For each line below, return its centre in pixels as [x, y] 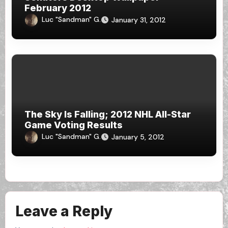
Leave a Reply [64, 211]
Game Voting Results [74, 125]
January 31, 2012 [139, 20]
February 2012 [58, 8]
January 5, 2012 [138, 137]
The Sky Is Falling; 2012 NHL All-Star [108, 115]
